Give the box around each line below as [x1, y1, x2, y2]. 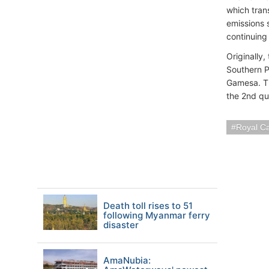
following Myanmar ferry [103, 210, 210, 221]
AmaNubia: [103, 255, 151, 266]
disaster [103, 219, 139, 231]
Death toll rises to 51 [103, 200, 193, 211]
